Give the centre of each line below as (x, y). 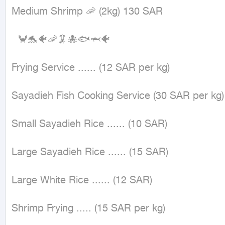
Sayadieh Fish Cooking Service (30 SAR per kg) (118, 96)
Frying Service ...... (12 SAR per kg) (91, 68)
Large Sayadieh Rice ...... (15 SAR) (90, 152)
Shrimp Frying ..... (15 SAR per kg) (88, 209)
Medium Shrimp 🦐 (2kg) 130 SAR (87, 12)
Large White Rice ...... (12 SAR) (82, 181)
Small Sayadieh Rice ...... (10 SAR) (89, 124)
